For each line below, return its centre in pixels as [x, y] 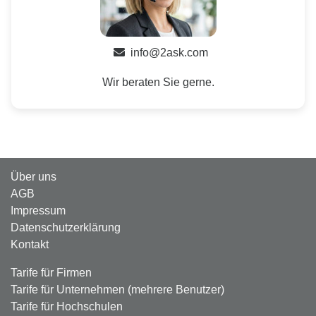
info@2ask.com [169, 53]
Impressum [38, 211]
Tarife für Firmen [51, 273]
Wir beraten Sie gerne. [158, 82]
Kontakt [30, 244]
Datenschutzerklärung [66, 227]
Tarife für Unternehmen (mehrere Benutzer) [117, 290]
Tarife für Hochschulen [67, 306]
